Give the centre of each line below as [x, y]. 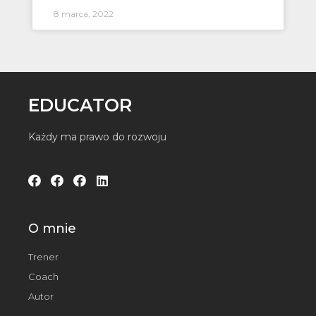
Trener [44, 257]
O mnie [53, 229]
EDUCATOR [80, 105]
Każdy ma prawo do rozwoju [98, 137]
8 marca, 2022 [83, 14]
